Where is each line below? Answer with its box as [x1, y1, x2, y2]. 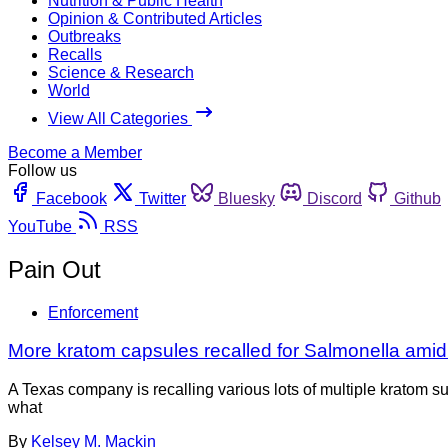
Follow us [8, 161, 77, 179]
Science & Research [48, 63, 194, 81]
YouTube [8, 217, 72, 235]
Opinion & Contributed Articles [48, 9, 262, 27]
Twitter [139, 189, 186, 207]
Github [394, 189, 441, 207]
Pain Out [8, 255, 101, 283]
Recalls [48, 45, 102, 63]
